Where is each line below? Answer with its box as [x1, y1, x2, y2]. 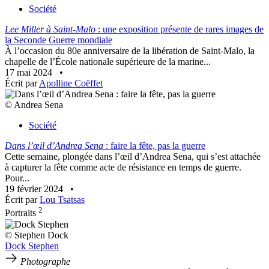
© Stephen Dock [5, 229, 68, 240]
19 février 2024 [5, 184, 65, 195]
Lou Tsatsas [40, 195, 85, 205]
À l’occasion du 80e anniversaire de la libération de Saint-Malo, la [5, 46, 255, 56]
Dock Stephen [5, 240, 59, 251]
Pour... [5, 173, 29, 184]
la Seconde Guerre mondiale [5, 35, 112, 46]
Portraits [5, 208, 38, 219]
